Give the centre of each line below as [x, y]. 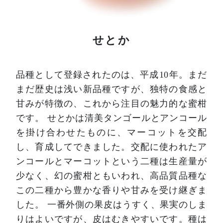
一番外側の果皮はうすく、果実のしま [125, 204]
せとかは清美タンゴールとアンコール [125, 118]
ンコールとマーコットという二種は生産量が [111, 161]
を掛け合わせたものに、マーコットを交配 [111, 132]
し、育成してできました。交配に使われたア [111, 147]
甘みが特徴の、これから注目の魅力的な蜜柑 [111, 103]
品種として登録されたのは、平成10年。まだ [111, 74]
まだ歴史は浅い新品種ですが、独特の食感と [111, 89]
